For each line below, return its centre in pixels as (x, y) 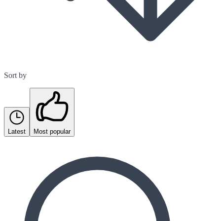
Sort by (15, 75)
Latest (17, 131)
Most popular (52, 131)
